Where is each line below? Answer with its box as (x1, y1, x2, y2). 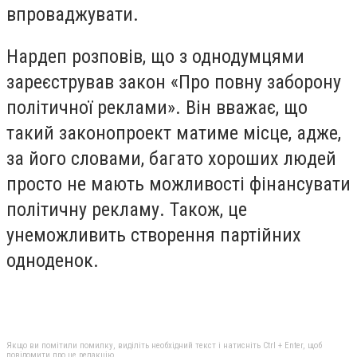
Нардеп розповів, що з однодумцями (6, 45, 304, 69)
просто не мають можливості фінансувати (6, 173, 351, 196)
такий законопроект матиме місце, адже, (6, 122, 341, 145)
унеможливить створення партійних (6, 224, 301, 247)
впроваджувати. (6, 2, 139, 25)
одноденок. (6, 249, 99, 273)
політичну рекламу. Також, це (6, 198, 247, 222)
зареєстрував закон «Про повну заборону (6, 71, 341, 94)
